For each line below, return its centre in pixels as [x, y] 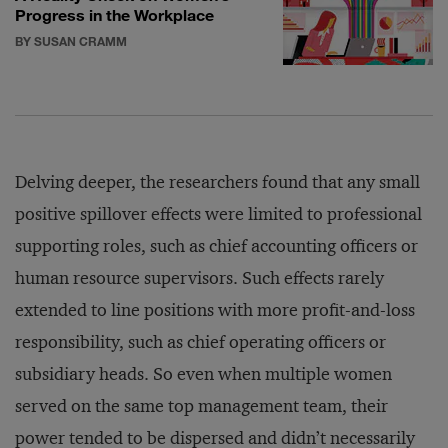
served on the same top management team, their [201, 406]
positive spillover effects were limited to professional [218, 214]
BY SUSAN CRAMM [71, 41]
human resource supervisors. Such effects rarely [199, 278]
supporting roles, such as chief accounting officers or [216, 246]
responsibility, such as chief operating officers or [200, 342]
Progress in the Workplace [114, 14]
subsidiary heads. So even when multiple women [203, 374]
